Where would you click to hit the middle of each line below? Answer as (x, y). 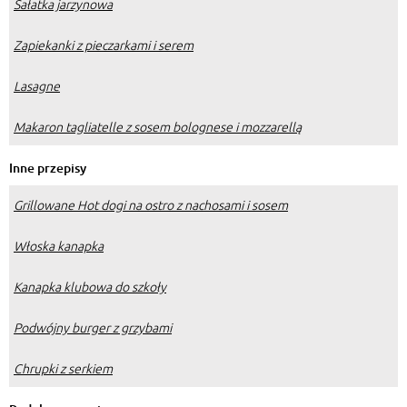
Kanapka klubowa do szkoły (90, 287)
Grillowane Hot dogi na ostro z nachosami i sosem (151, 205)
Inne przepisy (48, 168)
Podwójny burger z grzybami (93, 328)
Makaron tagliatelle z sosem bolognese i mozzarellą (158, 127)
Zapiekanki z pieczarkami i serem (104, 45)
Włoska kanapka (59, 246)
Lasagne (37, 86)
